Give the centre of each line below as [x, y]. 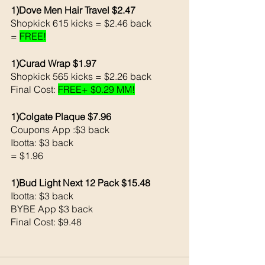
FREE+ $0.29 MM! [96, 89]
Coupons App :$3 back [61, 129]
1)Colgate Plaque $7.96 [61, 116]
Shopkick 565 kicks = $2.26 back [82, 76]
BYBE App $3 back [53, 209]
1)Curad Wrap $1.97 [54, 63]
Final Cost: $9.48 [46, 222]
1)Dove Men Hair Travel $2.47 [73, 10]
